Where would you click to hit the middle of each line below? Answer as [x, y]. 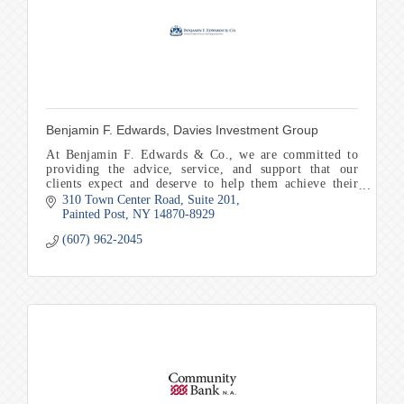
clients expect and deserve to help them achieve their [202, 184]
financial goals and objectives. [130, 198]
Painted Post [93, 215]
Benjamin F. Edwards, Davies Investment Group [182, 130]
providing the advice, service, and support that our [202, 169]
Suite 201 [211, 200]
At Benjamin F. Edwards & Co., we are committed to [202, 155]
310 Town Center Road [121, 200]
